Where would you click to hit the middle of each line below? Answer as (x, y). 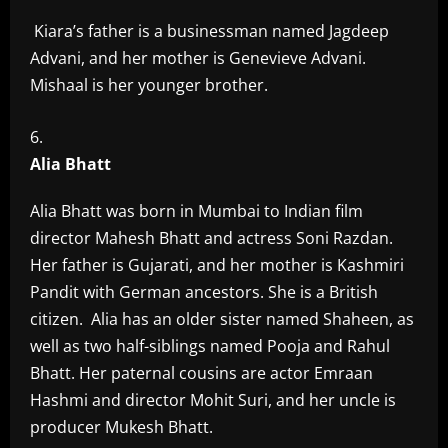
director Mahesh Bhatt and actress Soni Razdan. (211, 238)
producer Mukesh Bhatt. (121, 427)
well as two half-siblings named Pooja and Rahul (210, 346)
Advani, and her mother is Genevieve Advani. (198, 58)
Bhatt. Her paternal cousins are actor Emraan (201, 373)
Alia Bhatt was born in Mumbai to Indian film (196, 211)
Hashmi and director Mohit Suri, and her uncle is (213, 400)
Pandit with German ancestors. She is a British (204, 292)
